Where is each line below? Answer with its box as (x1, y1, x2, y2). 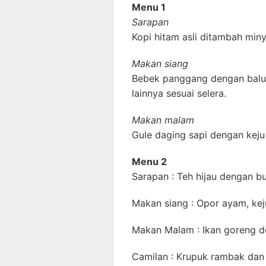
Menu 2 (132, 156, 167, 167)
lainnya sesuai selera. (132, 87, 226, 99)
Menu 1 (132, 1, 166, 13)
